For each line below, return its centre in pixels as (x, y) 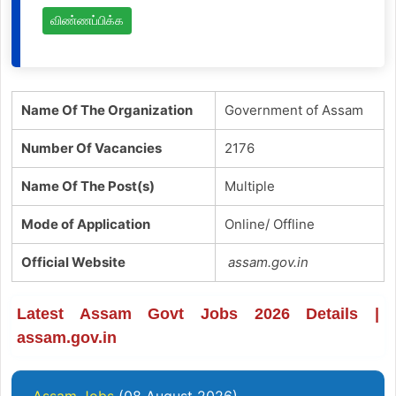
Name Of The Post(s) (88, 186)
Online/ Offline (269, 224)
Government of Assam (293, 110)
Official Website (73, 262)
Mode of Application (85, 224)
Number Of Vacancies (91, 148)
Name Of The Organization (107, 110)
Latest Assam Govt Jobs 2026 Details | (198, 313)
